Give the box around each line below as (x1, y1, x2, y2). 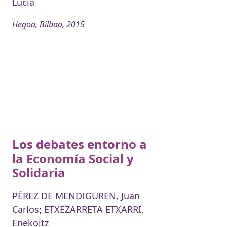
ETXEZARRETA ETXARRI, (44, 203, 144, 216)
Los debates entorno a (12, 136, 147, 153)
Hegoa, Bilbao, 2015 (12, 19, 85, 30)
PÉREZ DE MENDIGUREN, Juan (12, 190, 140, 202)
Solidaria (12, 164, 65, 181)
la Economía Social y (12, 150, 134, 167)
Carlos (12, 203, 39, 216)
